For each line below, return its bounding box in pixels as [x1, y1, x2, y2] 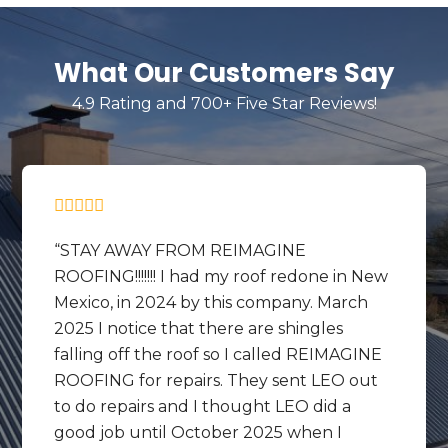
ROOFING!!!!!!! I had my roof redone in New [54, 266, 388, 286]
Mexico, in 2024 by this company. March [54, 292, 368, 312]
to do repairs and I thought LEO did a [54, 396, 351, 416]
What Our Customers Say [54, 54, 394, 91]
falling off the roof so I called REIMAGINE [54, 344, 382, 364]
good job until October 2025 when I [54, 422, 342, 442]
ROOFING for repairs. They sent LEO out [54, 370, 378, 390]
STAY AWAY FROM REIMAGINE [60, 240, 306, 260]
